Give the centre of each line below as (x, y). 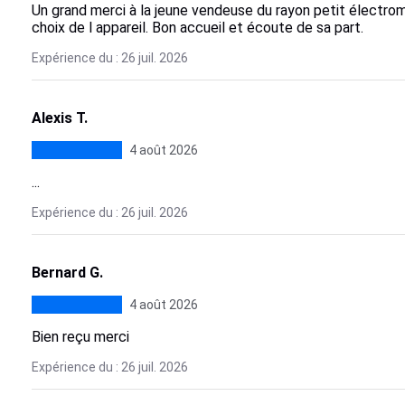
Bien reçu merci (80, 337)
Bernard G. (67, 273)
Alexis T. (59, 118)
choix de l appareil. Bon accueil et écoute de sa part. (197, 28)
